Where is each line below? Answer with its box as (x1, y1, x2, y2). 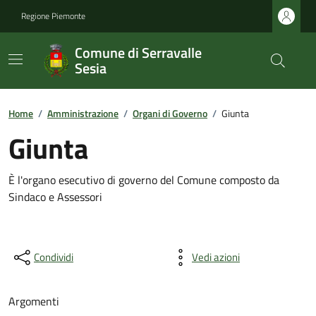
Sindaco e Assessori (8, 188, 102, 205)
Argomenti (8, 293, 59, 310)
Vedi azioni (192, 249, 240, 265)
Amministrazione (47, 106, 119, 121)
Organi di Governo (133, 106, 207, 121)
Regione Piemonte (21, 9, 85, 23)
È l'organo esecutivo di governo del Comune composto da (8, 171, 279, 188)
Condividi (34, 249, 73, 265)
